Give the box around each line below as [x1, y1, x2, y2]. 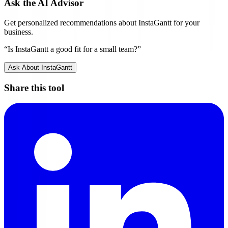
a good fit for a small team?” [48, 44, 141, 53]
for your [172, 18, 199, 27]
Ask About [8, 63, 41, 71]
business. [4, 27, 33, 36]
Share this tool [4, 82, 64, 93]
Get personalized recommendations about [4, 18, 138, 27]
